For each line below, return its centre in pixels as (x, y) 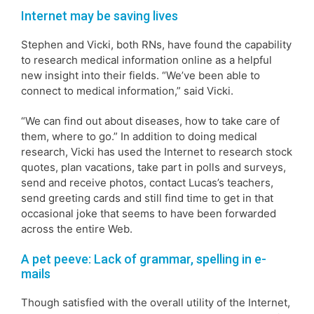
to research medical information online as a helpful (146, 60)
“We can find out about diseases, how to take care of (150, 121)
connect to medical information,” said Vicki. (127, 90)
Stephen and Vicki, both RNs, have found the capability (156, 44)
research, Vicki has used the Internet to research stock (157, 151)
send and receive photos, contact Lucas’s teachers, (147, 182)
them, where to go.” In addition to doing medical (139, 136)
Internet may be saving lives (100, 15)
